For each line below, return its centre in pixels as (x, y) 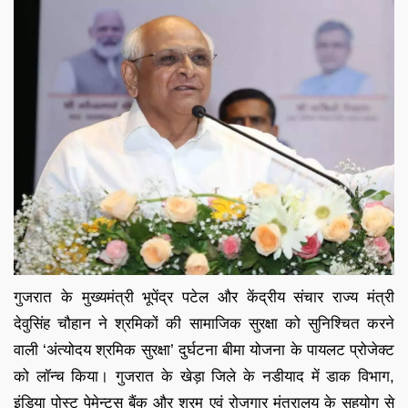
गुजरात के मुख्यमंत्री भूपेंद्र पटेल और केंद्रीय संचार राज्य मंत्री (204, 298)
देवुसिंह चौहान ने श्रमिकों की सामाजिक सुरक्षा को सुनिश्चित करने (204, 324)
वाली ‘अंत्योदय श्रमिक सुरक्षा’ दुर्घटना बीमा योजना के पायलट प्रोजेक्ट (204, 351)
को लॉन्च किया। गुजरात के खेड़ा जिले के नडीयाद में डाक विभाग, (204, 377)
